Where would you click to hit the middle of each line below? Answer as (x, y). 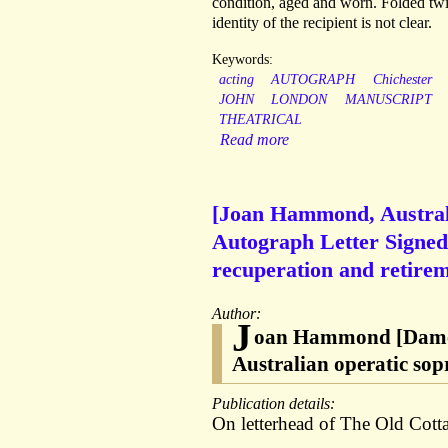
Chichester (402, 80)
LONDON (299, 100)
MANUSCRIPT (388, 100)
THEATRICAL (260, 120)
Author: (238, 314)
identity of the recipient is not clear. (322, 23)
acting (236, 80)
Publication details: (275, 404)
